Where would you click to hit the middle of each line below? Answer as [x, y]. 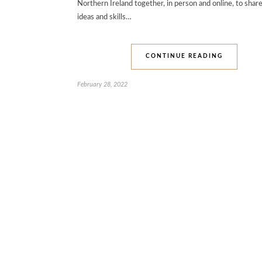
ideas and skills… [104, 17]
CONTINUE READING [184, 56]
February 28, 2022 [102, 84]
